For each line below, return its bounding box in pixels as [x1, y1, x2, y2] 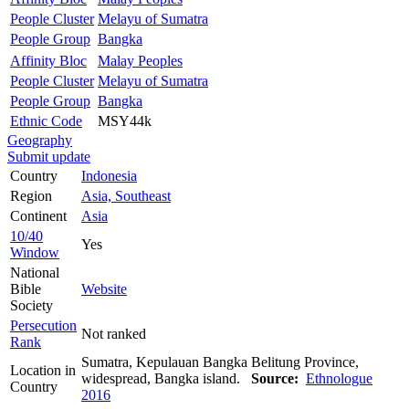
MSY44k [98, 112, 152, 129]
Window [10, 244, 59, 260]
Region [10, 187, 52, 204]
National [10, 264, 59, 280]
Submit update [7, 148, 90, 164]
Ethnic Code [10, 112, 82, 129]
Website [81, 280, 127, 297]
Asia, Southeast [81, 187, 171, 204]
